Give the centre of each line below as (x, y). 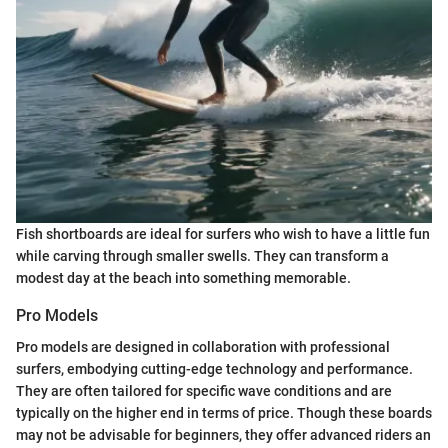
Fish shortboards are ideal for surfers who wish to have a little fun (223, 234)
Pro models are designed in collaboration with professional (203, 347)
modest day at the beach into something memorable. (183, 278)
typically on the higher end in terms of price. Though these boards (224, 413)
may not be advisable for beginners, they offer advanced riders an (223, 435)
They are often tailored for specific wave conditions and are (204, 391)
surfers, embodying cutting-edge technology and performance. (214, 369)
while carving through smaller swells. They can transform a (202, 256)
